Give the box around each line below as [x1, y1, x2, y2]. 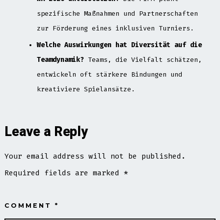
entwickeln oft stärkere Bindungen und [36, 70, 182, 79]
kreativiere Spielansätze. [36, 84, 135, 93]
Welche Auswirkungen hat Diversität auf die [36, 40, 202, 49]
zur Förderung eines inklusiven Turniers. [36, 24, 194, 32]
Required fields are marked [4, 168, 124, 178]
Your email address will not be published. [4, 151, 186, 162]
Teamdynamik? [36, 55, 84, 64]
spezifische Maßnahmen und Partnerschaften [36, 9, 198, 18]
